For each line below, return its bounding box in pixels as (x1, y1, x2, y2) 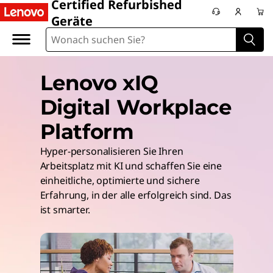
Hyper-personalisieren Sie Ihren (40, 144, 183, 158)
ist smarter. (40, 203, 90, 216)
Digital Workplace (40, 94, 232, 120)
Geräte (51, 13, 93, 29)
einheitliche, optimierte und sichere (40, 174, 200, 187)
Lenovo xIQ (40, 70, 159, 96)
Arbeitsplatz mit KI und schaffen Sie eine (40, 159, 222, 172)
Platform (40, 119, 134, 144)
